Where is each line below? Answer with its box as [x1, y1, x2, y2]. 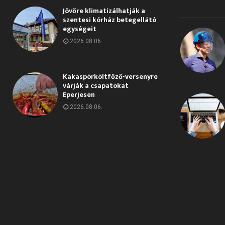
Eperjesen [63, 88, 95, 100]
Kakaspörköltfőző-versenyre [63, 70, 158, 82]
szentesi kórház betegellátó [63, 14, 156, 26]
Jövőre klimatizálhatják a [63, 5, 145, 17]
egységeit [63, 23, 96, 35]
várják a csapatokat [63, 79, 129, 91]
